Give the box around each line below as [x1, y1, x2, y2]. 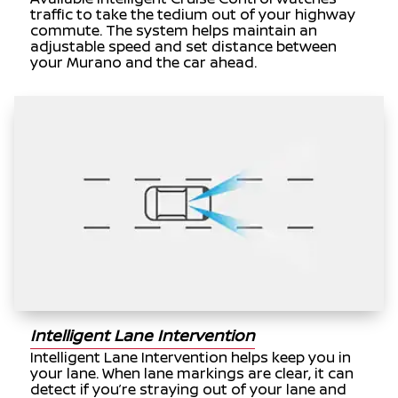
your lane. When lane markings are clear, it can [30, 362, 354, 383]
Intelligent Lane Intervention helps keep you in [30, 346, 352, 367]
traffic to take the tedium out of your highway [30, 4, 356, 25]
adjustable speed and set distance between [30, 36, 338, 57]
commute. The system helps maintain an [30, 20, 318, 41]
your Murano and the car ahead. [30, 52, 258, 73]
